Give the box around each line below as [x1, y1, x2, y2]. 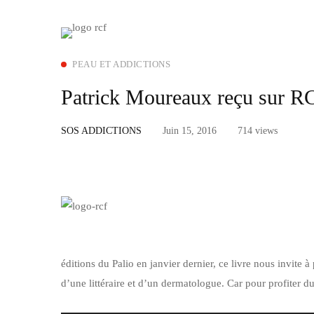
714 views [238, 125, 278, 136]
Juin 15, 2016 [163, 125, 217, 136]
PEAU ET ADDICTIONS [72, 59, 170, 69]
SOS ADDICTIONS [61, 125, 142, 136]
